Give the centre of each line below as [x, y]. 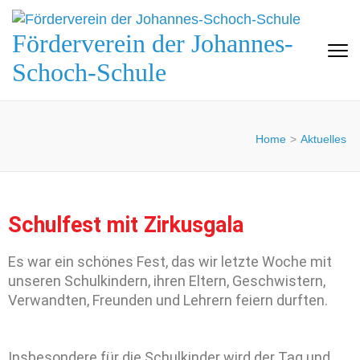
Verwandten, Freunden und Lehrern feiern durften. [168, 300]
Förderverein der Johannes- [153, 43]
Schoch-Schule [89, 72]
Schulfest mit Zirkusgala [126, 225]
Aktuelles [323, 139]
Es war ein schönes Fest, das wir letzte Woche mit [170, 262]
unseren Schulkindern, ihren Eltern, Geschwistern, [167, 281]
